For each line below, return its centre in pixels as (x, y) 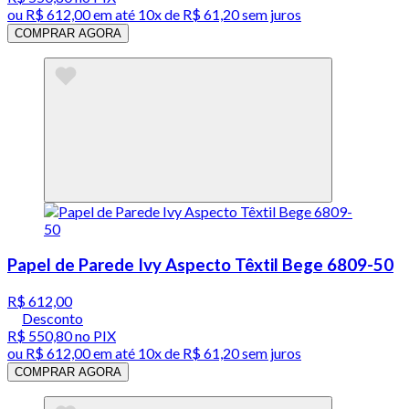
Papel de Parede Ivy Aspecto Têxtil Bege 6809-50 (200, 264)
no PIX (94, 335)
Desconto (52, 318)
